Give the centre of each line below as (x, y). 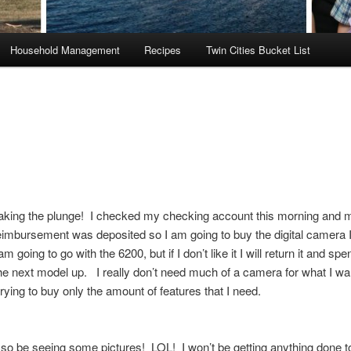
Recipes (163, 50)
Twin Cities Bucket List (258, 50)
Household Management (65, 50)
